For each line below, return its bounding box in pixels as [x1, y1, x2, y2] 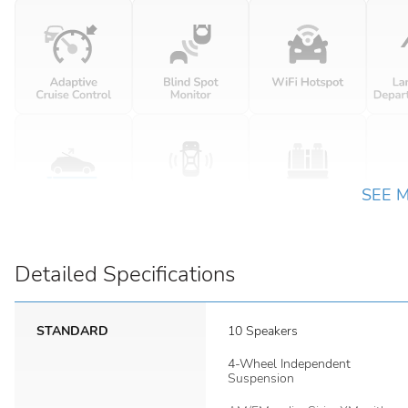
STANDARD [36, 322, 108, 340]
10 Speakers [228, 322, 298, 340]
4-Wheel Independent [228, 355, 351, 372]
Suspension [228, 370, 294, 387]
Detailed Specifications [15, 260, 235, 289]
